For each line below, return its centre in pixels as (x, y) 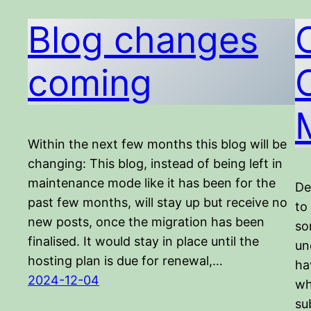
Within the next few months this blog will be (157, 144)
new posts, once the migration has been (146, 222)
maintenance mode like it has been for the (152, 183)
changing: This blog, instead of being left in (155, 164)
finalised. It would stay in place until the (143, 242)
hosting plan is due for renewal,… (125, 261)
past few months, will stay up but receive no (158, 203)
